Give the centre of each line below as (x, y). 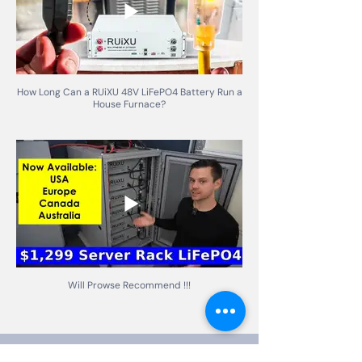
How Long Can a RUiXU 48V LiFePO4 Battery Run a (54, 93)
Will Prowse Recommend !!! (129, 285)
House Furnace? (129, 105)
